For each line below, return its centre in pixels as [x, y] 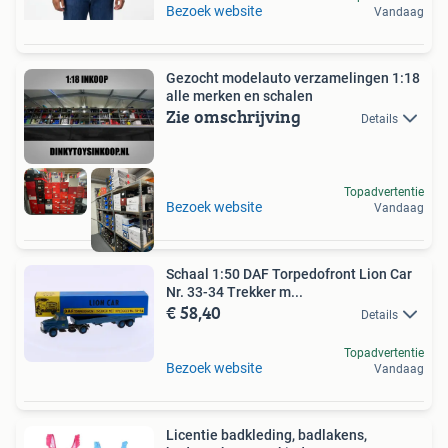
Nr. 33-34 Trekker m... [234, 291]
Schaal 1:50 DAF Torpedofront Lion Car [289, 273]
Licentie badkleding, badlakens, [266, 434]
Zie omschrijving [233, 116]
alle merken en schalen [239, 96]
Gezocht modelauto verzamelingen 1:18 [293, 78]
